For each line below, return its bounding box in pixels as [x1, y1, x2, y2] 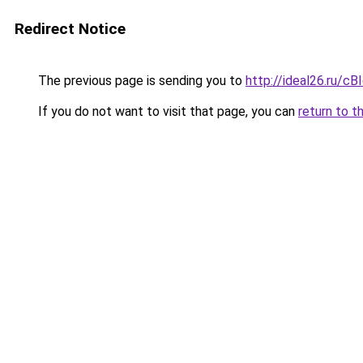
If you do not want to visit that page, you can [35, 104, 298, 119]
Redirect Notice [15, 19, 126, 38]
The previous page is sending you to [35, 73, 246, 88]
